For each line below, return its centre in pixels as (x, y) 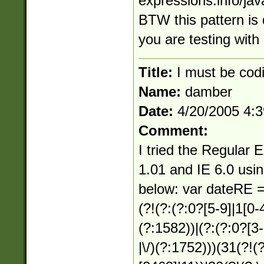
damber (208, 92)
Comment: (173, 131)
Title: (157, 72)
